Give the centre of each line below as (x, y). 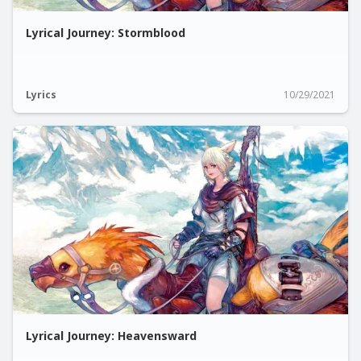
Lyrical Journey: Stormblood (106, 33)
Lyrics (41, 95)
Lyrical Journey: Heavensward (111, 336)
